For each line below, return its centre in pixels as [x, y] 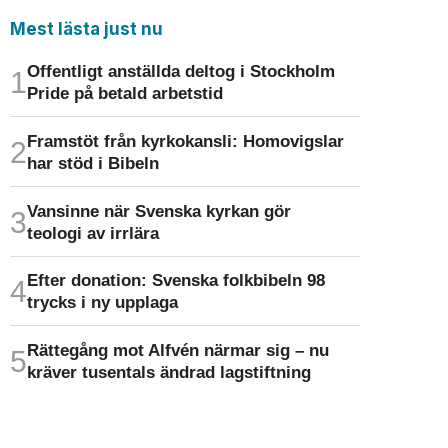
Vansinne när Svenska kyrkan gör [158, 210]
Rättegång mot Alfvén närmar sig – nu [177, 350]
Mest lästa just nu [86, 29]
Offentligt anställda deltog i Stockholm [180, 71]
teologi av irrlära [92, 232]
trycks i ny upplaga [102, 302]
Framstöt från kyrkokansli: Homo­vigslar [185, 141]
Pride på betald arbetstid [124, 93]
